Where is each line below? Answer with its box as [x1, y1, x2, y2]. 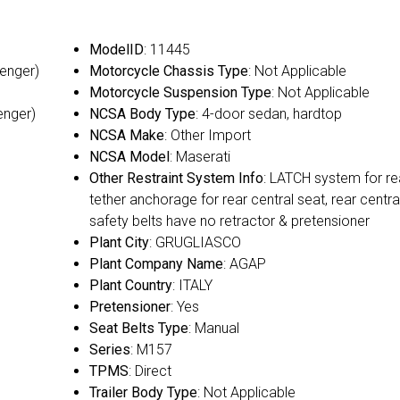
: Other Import [163, 127, 251, 145]
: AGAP [222, 255, 266, 273]
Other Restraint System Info [88, 170, 263, 187]
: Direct [128, 362, 171, 380]
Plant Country [88, 277, 172, 295]
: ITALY [171, 277, 212, 295]
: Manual [187, 320, 239, 337]
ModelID [88, 41, 144, 59]
